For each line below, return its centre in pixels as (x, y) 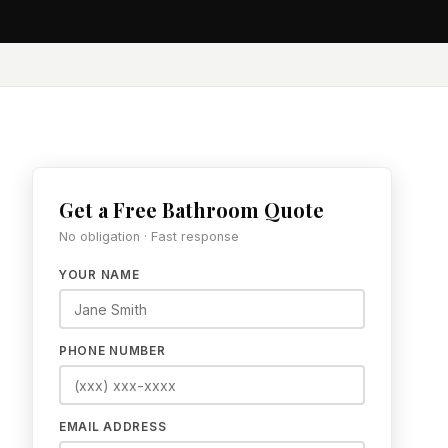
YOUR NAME (99, 275)
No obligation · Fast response (149, 236)
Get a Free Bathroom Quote (191, 209)
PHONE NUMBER (112, 351)
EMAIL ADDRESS (113, 427)
